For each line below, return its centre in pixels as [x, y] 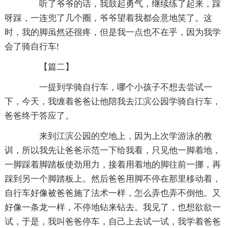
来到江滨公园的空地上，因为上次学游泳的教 [117, 136]
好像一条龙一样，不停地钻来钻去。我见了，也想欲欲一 [112, 207]
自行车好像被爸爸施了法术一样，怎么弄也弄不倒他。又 [112, 193]
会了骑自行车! [32, 47]
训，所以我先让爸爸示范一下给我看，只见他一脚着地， [112, 150]
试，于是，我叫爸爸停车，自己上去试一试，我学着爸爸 [112, 222]
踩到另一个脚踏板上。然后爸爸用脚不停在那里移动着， [112, 179]
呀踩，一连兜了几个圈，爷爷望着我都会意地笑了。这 [108, 18]
